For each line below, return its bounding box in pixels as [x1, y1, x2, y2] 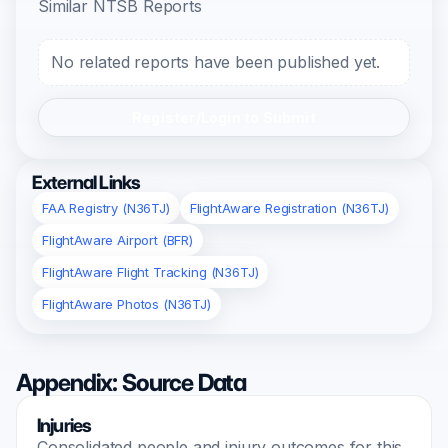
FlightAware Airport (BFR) [42, 232, 193, 248]
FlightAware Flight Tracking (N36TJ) [42, 264, 259, 280]
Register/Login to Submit [132, 109, 316, 126]
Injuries [37, 414, 92, 437]
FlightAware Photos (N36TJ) [42, 296, 211, 312]
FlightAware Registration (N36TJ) [189, 200, 389, 216]
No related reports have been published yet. [51, 52, 381, 72]
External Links [32, 171, 141, 194]
